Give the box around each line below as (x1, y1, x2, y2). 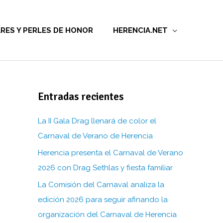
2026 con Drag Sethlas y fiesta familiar (38, 163, 173, 172)
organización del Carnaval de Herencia (38, 210, 177, 219)
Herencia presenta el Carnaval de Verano (38, 148, 183, 157)
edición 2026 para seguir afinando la (38, 195, 168, 204)
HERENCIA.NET (113, 25, 168, 35)
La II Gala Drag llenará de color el (38, 116, 156, 125)
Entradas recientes (38, 90, 123, 103)
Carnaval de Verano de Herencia (38, 131, 153, 140)
